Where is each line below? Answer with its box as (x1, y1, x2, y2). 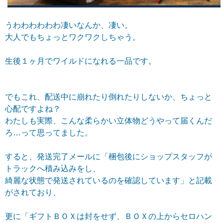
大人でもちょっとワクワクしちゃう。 (5, 33, 140, 42)
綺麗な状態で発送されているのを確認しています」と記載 (5, 176, 212, 185)
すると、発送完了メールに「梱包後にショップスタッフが (5, 152, 212, 161)
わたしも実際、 (5, 116, 61, 125)
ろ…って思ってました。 (5, 128, 93, 137)
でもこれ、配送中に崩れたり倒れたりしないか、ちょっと (5, 93, 212, 102)
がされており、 (5, 188, 61, 197)
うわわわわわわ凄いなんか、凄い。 (5, 21, 132, 30)
